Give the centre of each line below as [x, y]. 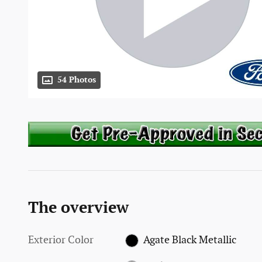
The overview [78, 208]
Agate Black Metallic [189, 240]
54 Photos [77, 80]
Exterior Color [61, 240]
